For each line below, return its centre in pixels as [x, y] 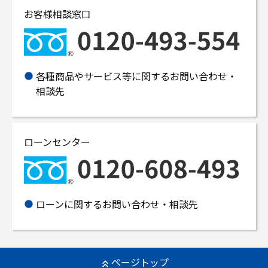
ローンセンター [57, 142]
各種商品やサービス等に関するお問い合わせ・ [136, 76]
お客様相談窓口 [57, 14]
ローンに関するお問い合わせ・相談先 [117, 204]
